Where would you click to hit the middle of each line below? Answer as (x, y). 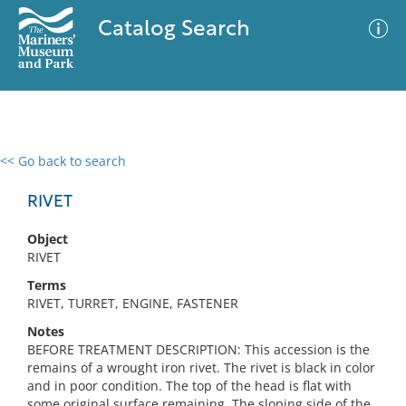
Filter (365, 178)
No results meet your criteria (200, 272)
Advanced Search (268, 177)
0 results (40, 172)
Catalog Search (174, 30)
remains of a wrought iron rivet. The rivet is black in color (201, 367)
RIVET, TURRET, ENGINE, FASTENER (133, 303)
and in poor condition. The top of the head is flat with (189, 386)
